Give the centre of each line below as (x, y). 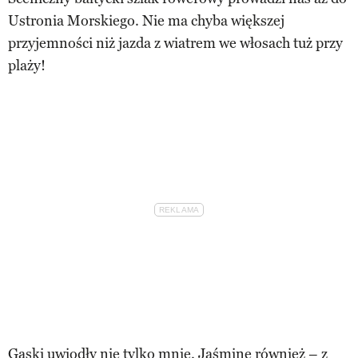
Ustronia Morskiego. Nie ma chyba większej (146, 20)
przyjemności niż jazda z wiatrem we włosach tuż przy (175, 43)
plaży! (27, 65)
